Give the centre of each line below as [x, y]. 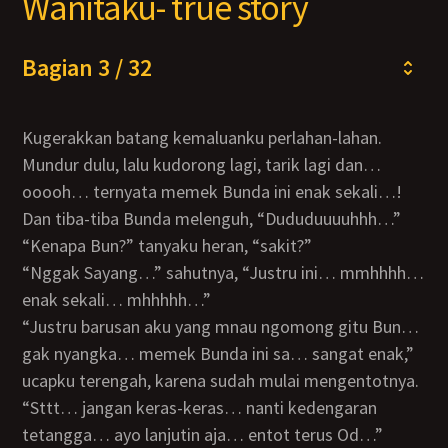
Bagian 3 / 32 [87, 67]
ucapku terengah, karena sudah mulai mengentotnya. [221, 380]
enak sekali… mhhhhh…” [117, 299]
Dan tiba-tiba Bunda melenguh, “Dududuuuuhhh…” [217, 218]
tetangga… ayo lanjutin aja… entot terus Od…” [203, 434]
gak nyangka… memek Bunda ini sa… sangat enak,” [218, 353]
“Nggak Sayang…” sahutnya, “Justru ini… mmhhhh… [32, 272]
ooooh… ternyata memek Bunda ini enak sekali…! [212, 191]
